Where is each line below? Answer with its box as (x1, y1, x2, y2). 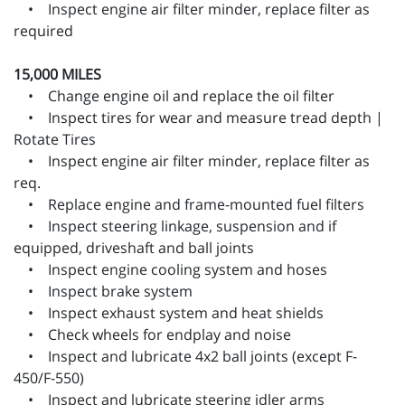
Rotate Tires (14, 129, 96, 150)
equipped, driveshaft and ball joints (14, 238, 254, 259)
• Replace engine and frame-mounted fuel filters (14, 194, 364, 215)
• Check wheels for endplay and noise (14, 325, 291, 345)
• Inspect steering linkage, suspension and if (14, 216, 336, 237)
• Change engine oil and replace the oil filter (14, 86, 334, 107)
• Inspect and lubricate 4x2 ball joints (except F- (14, 346, 357, 367)
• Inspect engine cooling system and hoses (14, 259, 327, 280)
